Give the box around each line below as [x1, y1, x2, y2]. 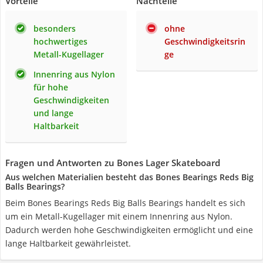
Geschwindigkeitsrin [164, 36, 245, 47]
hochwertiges [33, 36, 87, 47]
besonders [33, 23, 76, 34]
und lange [33, 107, 73, 119]
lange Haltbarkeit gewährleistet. [5, 238, 131, 249]
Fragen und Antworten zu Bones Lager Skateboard [5, 157, 220, 168]
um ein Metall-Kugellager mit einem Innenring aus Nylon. [5, 211, 232, 222]
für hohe [33, 82, 68, 93]
